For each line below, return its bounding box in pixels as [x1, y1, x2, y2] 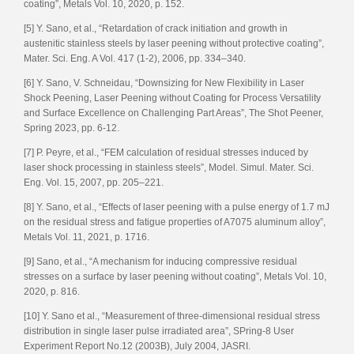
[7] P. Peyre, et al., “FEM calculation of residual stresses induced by [24, 146, 308, 158]
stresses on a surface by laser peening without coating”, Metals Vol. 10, [24, 270, 326, 282]
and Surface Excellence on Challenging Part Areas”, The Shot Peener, [24, 107, 323, 119]
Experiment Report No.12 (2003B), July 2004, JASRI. [24, 340, 250, 352]
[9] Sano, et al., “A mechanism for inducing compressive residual [24, 255, 297, 267]
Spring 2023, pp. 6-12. [24, 122, 122, 134]
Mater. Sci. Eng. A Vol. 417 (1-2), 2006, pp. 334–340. [24, 52, 246, 64]
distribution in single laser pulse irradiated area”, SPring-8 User [24, 325, 294, 337]
